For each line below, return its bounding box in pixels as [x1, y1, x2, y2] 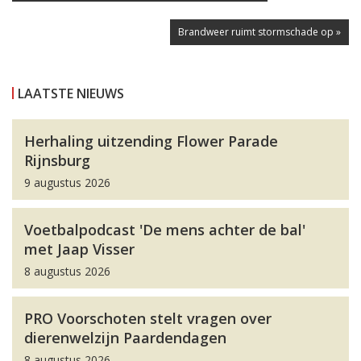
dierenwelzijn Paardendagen [24, 328, 226, 347]
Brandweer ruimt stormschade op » [178, 25, 341, 39]
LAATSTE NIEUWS [18, 85, 124, 102]
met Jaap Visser [24, 239, 135, 259]
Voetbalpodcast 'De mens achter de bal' [24, 220, 305, 239]
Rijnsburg [24, 151, 90, 170]
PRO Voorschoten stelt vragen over [24, 309, 272, 328]
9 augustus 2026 [24, 175, 110, 190]
